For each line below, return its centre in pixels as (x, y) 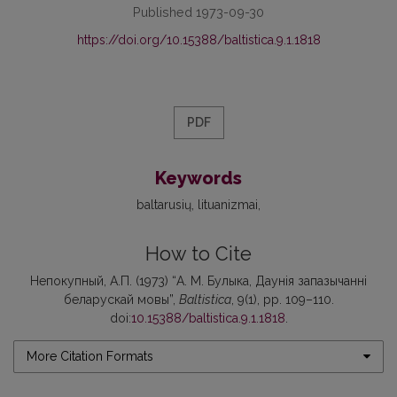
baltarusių (164, 204)
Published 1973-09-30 (198, 12)
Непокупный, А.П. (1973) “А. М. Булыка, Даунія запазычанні (198, 280)
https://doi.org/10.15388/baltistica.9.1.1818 (198, 39)
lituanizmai (228, 204)
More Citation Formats (90, 356)
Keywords (198, 178)
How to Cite (198, 253)
